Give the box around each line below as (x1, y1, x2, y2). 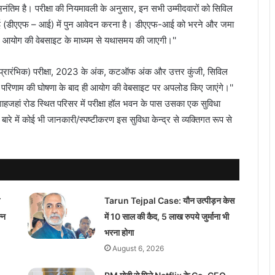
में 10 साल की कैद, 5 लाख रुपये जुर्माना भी (104, 211, 229, 222)
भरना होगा (104, 227, 134, 238)
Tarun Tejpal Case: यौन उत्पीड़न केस (104, 195, 234, 206)
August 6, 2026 (112, 243, 164, 253)
